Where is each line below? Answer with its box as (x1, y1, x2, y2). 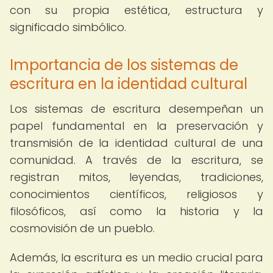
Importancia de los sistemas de (10, 55, 238, 75)
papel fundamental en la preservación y (10, 118, 263, 133)
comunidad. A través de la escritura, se (10, 152, 263, 168)
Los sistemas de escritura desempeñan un (10, 101, 263, 116)
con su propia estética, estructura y (10, 2, 263, 18)
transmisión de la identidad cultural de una (10, 135, 263, 151)
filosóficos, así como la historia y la (10, 204, 263, 219)
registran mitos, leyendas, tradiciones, (10, 169, 263, 185)
